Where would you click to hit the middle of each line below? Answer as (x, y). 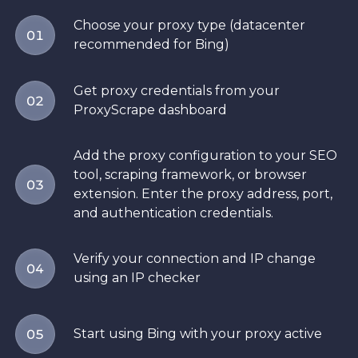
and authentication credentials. (173, 213)
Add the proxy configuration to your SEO (205, 156)
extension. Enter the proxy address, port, (203, 194)
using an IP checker (137, 278)
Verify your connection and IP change (195, 259)
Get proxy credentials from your (177, 91)
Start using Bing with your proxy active (198, 334)
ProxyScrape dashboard (150, 110)
